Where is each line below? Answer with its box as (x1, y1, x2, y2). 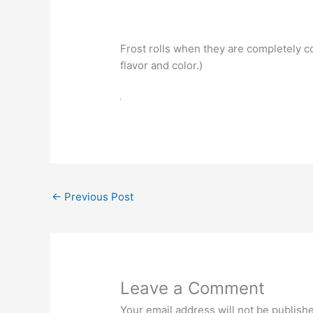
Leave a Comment (120, 277, 265, 298)
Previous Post (61, 189, 133, 203)
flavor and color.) (120, 58, 203, 72)
